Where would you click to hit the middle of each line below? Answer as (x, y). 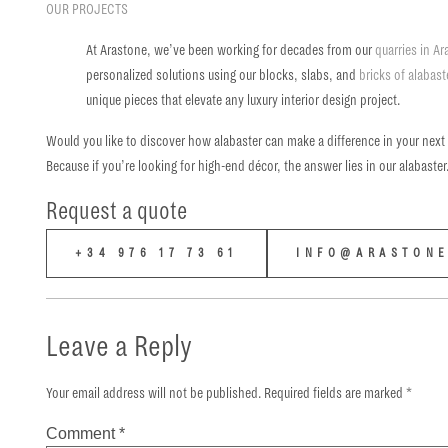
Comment (83, 434)
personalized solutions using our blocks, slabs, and (223, 74)
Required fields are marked (335, 392)
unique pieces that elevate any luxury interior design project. (243, 99)
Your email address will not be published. (154, 392)
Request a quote (117, 210)
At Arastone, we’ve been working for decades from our (231, 49)
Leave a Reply (119, 345)
